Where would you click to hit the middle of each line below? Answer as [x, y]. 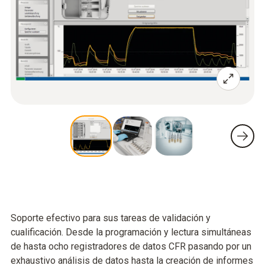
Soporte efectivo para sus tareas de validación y [111, 218]
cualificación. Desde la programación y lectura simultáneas [131, 232]
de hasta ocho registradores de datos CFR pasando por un [131, 246]
